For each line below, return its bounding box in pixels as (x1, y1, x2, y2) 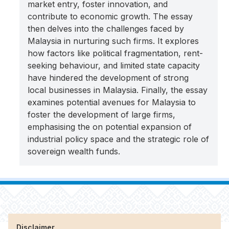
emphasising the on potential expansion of (28, 122, 192, 132)
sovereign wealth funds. (28, 146, 121, 156)
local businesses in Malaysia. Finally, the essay (28, 85, 208, 95)
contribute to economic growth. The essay (28, 11, 193, 21)
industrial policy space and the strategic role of (28, 134, 210, 144)
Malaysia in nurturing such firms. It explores (28, 36, 199, 46)
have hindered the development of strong (28, 73, 189, 83)
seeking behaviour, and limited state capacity (28, 60, 200, 71)
